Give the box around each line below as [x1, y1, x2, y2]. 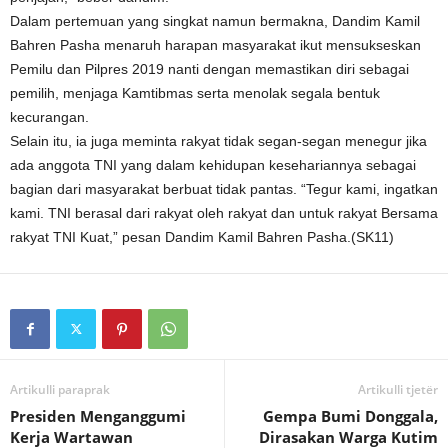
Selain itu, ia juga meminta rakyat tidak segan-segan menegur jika [10, 133, 427, 149]
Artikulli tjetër [358, 381, 438, 398]
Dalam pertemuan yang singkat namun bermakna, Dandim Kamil [10, 13, 420, 29]
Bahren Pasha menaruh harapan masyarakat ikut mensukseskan [10, 37, 421, 53]
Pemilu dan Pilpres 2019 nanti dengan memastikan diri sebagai [10, 61, 409, 77]
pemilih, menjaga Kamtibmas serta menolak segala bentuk [10, 85, 380, 101]
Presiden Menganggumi [10, 406, 186, 426]
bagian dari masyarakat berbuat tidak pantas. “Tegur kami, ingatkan [10, 181, 438, 197]
